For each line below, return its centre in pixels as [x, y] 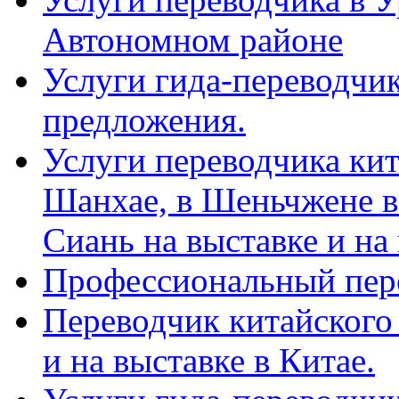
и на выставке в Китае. [209, 361]
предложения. [144, 120]
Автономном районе [193, 40]
